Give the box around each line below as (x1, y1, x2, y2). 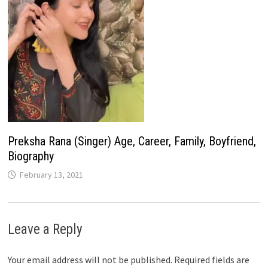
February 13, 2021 (19, 169, 83, 181)
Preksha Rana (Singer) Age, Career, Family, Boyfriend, (7, 134, 256, 149)
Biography (7, 149, 54, 164)
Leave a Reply (7, 221, 83, 238)
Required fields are (173, 254, 249, 266)
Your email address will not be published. (7, 254, 172, 266)
